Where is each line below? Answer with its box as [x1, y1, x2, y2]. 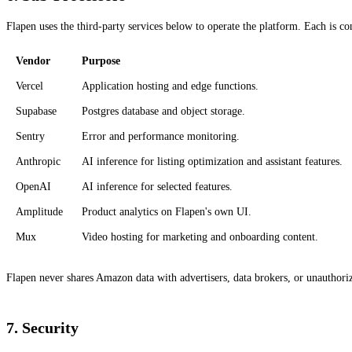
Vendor [16, 54, 50, 67]
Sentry [16, 130, 45, 142]
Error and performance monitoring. [82, 130, 240, 142]
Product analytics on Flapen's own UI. [82, 205, 251, 218]
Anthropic [16, 155, 60, 167]
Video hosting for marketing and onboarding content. [82, 230, 318, 243]
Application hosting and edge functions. [82, 79, 258, 92]
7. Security [6, 318, 79, 336]
